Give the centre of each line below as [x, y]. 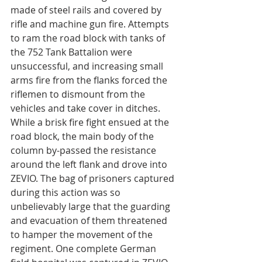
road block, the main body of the [83, 136]
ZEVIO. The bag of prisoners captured [94, 178]
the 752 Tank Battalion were [73, 52]
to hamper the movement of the [83, 234]
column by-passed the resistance [85, 150]
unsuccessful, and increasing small [88, 66]
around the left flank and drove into [90, 164]
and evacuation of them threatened [90, 220]
